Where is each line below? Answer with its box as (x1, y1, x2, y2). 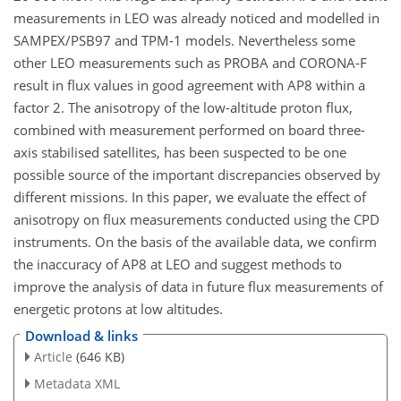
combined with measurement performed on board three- (13, 120, 365, 139)
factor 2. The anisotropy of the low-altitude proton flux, (13, 98, 353, 116)
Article (33, 348, 73, 365)
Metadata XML (33, 374, 120, 392)
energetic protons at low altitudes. (13, 299, 223, 318)
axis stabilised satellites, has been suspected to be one (13, 142, 346, 161)
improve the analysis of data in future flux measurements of (13, 277, 383, 295)
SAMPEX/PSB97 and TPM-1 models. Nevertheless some (13, 30, 355, 49)
